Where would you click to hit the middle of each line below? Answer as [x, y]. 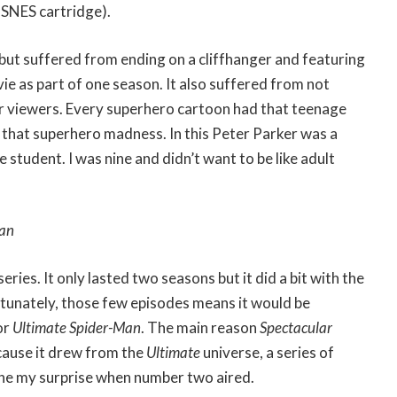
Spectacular [296, 327]
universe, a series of [269, 352]
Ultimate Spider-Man [77, 327]
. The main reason [200, 327]
